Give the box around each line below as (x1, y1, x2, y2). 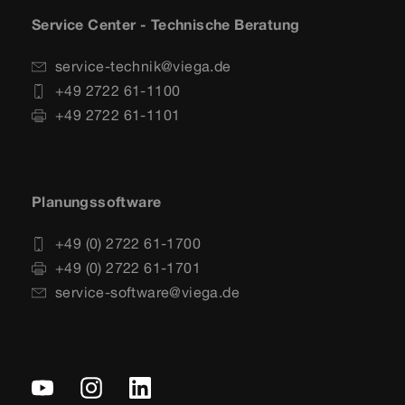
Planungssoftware (32, 193, 162, 212)
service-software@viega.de (55, 283, 240, 302)
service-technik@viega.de (55, 57, 231, 76)
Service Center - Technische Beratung (32, 15, 300, 34)
